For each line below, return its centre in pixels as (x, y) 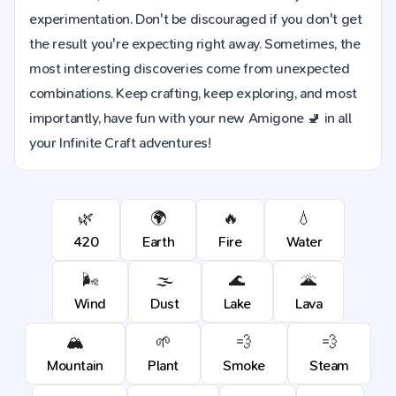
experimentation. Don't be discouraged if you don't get (196, 19)
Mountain (75, 366)
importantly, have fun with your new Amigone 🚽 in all (190, 118)
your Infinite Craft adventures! (120, 143)
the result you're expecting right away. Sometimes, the (195, 44)
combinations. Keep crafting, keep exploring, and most (193, 93)
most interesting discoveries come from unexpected (190, 69)
